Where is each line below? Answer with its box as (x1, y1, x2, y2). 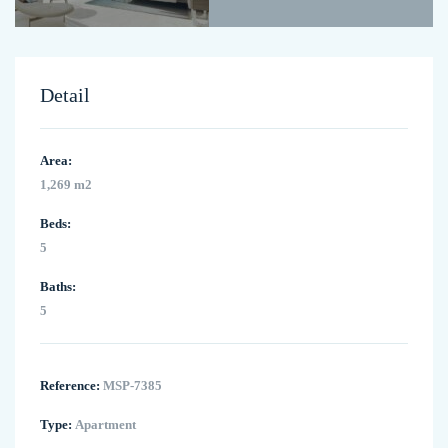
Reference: (40, 378, 100, 394)
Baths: (40, 279, 76, 295)
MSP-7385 (100, 378, 162, 394)
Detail (40, 84, 90, 107)
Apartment (72, 417, 136, 433)
